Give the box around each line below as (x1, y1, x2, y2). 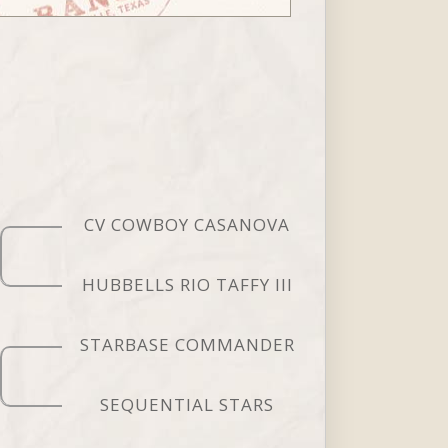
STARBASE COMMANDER (79, 332, 295, 356)
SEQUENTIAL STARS (100, 392, 275, 416)
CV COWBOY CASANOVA (84, 212, 291, 236)
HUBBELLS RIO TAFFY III (81, 272, 293, 296)
